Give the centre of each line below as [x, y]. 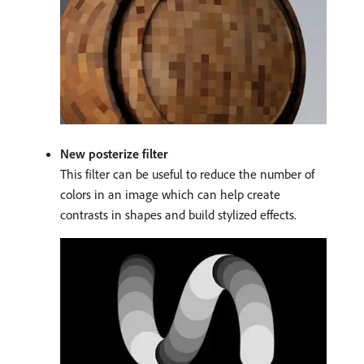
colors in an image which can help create [170, 195]
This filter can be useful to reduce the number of [187, 174]
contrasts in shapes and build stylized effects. [178, 215]
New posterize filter [114, 154]
